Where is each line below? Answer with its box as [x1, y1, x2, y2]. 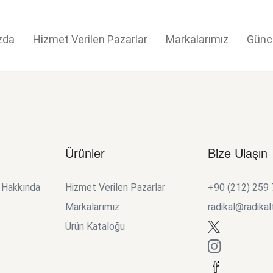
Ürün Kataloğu [65, 220, 126, 232]
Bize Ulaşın [207, 143, 268, 161]
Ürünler [65, 143, 105, 161]
